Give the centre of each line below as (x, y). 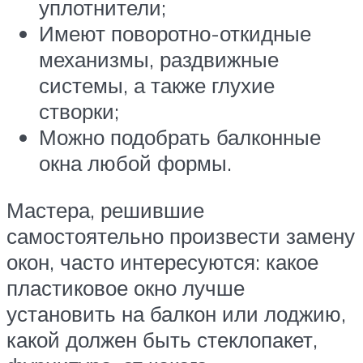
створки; (79, 111)
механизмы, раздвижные (159, 59)
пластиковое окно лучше (126, 287)
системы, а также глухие (157, 85)
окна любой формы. (135, 162)
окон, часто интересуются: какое (162, 261)
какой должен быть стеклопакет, (162, 339)
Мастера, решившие (105, 209)
